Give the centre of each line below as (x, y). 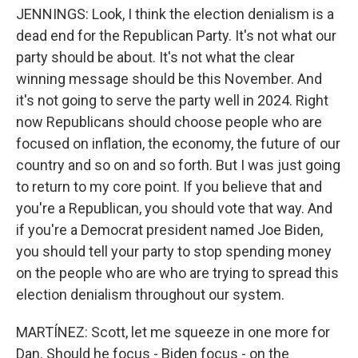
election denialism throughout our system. (150, 294)
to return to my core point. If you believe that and (169, 186)
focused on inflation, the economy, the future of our (178, 143)
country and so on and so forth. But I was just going (178, 165)
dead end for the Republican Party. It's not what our (176, 35)
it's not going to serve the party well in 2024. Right (172, 100)
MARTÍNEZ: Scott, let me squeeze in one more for (173, 332)
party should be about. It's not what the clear (155, 57)
